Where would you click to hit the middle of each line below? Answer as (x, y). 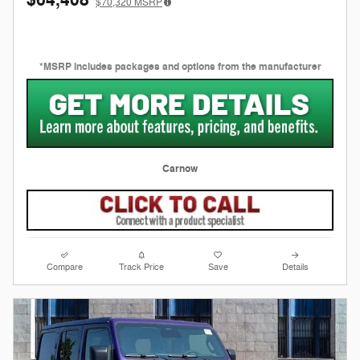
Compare (65, 268)
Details (295, 268)
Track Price (142, 268)
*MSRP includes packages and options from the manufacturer (180, 66)
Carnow (180, 168)
